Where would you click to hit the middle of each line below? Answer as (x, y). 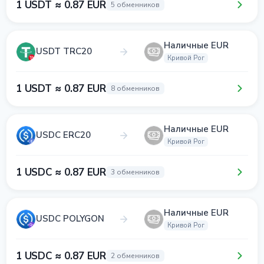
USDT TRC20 (64, 51)
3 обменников (136, 172)
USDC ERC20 (63, 135)
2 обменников (136, 256)
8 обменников (136, 88)
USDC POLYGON (70, 219)
